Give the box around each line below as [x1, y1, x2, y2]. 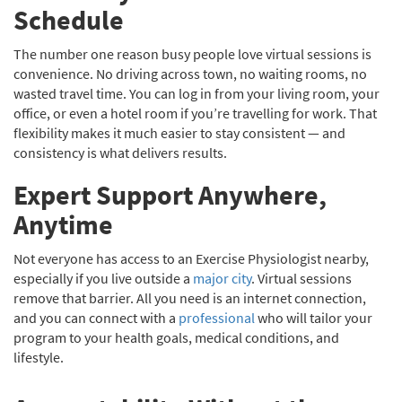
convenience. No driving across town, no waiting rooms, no [13, 65, 367, 83]
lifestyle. [13, 348, 72, 366]
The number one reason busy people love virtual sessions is [13, 45, 371, 63]
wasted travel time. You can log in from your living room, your [13, 84, 380, 102]
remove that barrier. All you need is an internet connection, [13, 289, 366, 307]
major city [193, 269, 251, 287]
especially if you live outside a [13, 269, 193, 287]
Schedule [13, 3, 124, 37]
